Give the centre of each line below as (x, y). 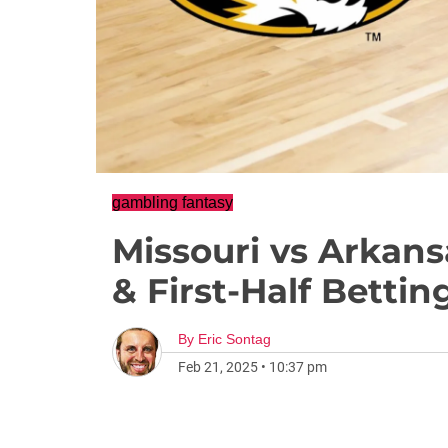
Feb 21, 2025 (218, 367)
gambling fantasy (172, 202)
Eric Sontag (234, 339)
